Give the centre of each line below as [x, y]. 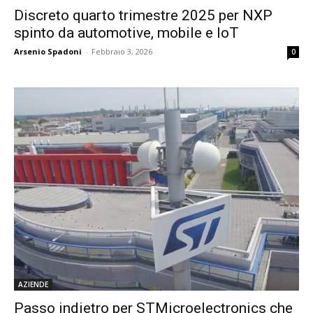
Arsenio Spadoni [48, 51]
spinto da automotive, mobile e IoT [126, 32]
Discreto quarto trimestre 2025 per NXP [143, 15]
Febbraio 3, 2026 [122, 51]
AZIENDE [33, 285]
